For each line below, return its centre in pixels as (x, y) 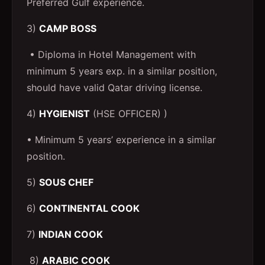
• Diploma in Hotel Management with (111, 54)
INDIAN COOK (71, 234)
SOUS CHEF (66, 182)
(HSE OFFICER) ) (129, 114)
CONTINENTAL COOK (89, 208)
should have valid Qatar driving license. (114, 88)
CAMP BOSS (68, 28)
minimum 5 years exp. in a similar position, (122, 71)
